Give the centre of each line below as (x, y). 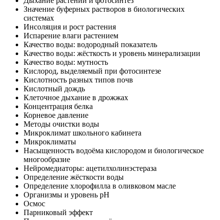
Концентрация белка (58, 106)
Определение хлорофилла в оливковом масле (100, 186)
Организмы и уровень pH (67, 194)
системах (39, 18)
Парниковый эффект (58, 212)
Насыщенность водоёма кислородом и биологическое (114, 150)
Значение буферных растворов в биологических (104, 9)
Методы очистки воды (61, 124)
